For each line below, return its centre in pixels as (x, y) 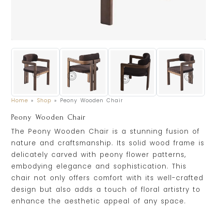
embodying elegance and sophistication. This (99, 166)
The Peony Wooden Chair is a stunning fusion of (106, 131)
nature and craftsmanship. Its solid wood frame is (108, 143)
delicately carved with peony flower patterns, (99, 155)
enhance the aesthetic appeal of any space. (99, 201)
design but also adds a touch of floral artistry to (106, 189)
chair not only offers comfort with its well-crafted (108, 178)
